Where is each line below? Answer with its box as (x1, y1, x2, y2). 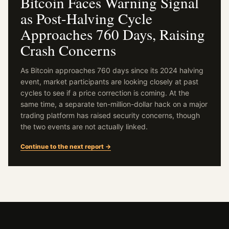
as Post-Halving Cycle (20, 8, 152, 28)
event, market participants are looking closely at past (20, 77, 198, 86)
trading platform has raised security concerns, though (20, 111, 200, 120)
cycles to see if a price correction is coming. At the (20, 88, 189, 97)
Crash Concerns (20, 40, 116, 60)
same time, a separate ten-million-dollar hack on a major (20, 100, 208, 108)
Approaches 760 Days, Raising (20, 24, 205, 44)
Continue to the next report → (20, 143, 111, 150)
